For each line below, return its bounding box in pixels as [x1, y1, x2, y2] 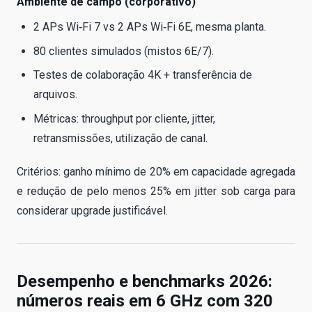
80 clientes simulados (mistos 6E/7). [33, 44, 214, 58]
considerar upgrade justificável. [17, 203, 168, 217]
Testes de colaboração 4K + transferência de [33, 68, 252, 82]
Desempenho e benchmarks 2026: [17, 271, 272, 291]
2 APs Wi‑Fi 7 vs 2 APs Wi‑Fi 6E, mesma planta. [33, 20, 266, 34]
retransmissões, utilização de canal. [33, 131, 208, 145]
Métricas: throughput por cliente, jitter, [33, 111, 215, 125]
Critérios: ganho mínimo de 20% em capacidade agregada [17, 164, 295, 178]
